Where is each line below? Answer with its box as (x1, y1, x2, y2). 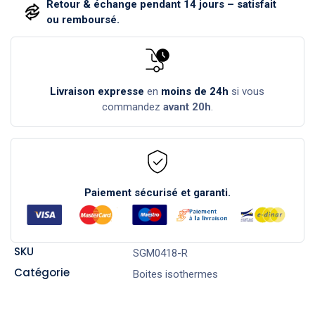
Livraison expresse (50, 84, 145, 98)
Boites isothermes (132, 267, 218, 281)
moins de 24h (161, 84, 229, 98)
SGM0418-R (132, 246, 188, 259)
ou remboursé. (46, 13, 120, 27)
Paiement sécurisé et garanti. (84, 186, 231, 199)
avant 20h (162, 100, 211, 113)
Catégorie (13, 264, 70, 280)
